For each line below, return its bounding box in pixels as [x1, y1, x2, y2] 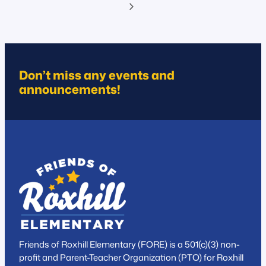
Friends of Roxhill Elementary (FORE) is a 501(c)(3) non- [19, 238, 240, 251]
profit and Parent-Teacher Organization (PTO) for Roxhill [19, 251, 243, 264]
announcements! [19, 80, 121, 97]
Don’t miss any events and [19, 66, 175, 83]
